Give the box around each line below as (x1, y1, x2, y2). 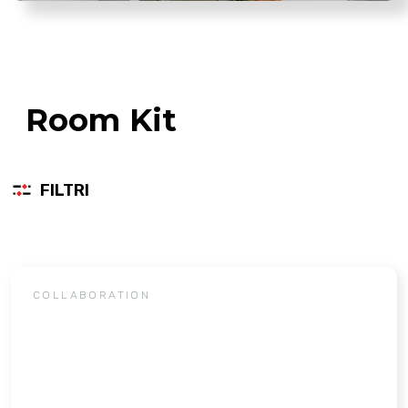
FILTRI (40, 179, 89, 200)
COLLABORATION (33, 289, 151, 302)
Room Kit (25, 101, 177, 140)
